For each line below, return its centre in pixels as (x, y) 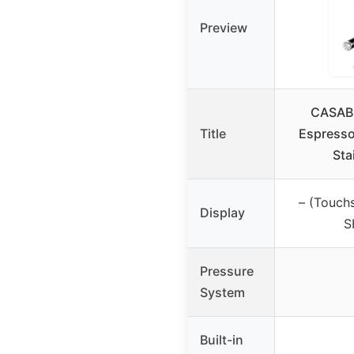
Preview (224, 27)
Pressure (227, 271)
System (222, 292)
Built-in (222, 339)
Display (222, 212)
